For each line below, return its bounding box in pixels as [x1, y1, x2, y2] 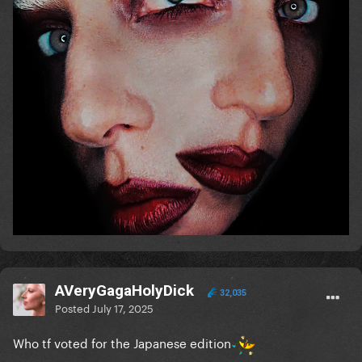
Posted [55, 299, 92, 316]
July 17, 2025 [92, 299, 154, 316]
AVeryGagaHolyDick [55, 281, 194, 301]
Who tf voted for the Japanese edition [13, 332, 231, 352]
